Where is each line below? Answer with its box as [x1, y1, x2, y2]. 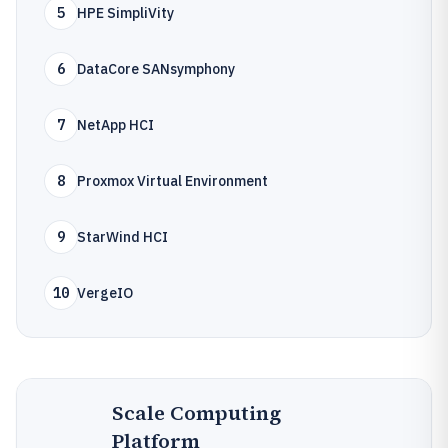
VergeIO [77, 284, 133, 302]
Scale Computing [112, 399, 281, 427]
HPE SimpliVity [77, 4, 174, 22]
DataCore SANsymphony [77, 60, 235, 78]
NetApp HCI [77, 116, 154, 134]
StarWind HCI [77, 228, 168, 246]
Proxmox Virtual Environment [77, 172, 268, 190]
